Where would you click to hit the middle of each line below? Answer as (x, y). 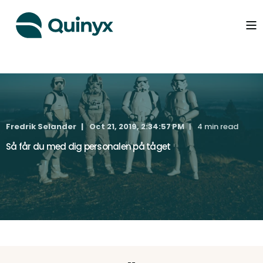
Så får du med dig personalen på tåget (88, 146)
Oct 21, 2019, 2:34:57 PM (137, 127)
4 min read (218, 127)
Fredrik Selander (41, 127)
